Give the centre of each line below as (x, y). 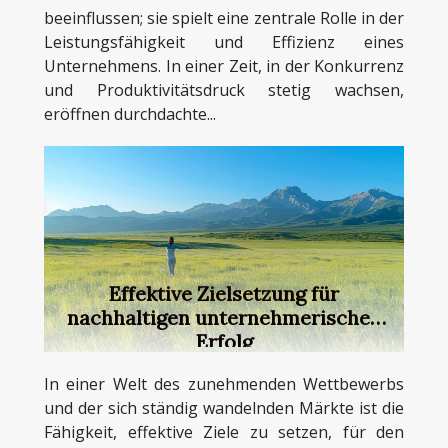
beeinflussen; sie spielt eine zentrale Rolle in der (224, 18)
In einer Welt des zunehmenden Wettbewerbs (224, 383)
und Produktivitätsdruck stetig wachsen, (224, 90)
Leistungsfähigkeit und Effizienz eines (224, 42)
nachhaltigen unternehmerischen (224, 317)
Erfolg (224, 341)
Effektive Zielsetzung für (224, 293)
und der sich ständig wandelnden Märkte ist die (224, 407)
